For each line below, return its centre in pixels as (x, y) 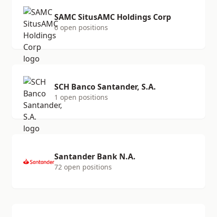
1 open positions (81, 97)
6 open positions (81, 27)
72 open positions (83, 167)
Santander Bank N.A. (95, 156)
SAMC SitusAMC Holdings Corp (113, 17)
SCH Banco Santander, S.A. (105, 87)
